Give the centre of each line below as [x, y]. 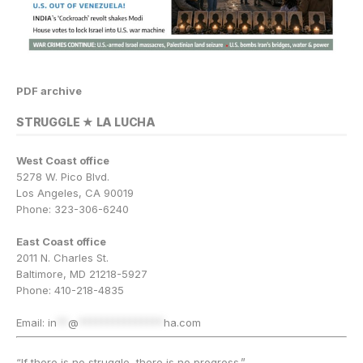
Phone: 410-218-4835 [70, 290]
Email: [32, 323]
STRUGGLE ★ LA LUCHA [86, 122]
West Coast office [63, 161]
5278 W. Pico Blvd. [63, 177]
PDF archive [49, 91]
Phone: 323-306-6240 [73, 209]
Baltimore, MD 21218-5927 [82, 274]
